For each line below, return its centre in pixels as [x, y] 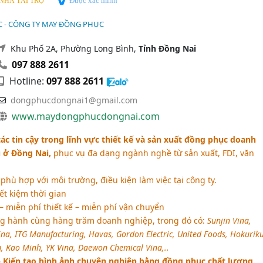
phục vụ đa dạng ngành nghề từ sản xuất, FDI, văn [154, 153]
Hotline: [26, 81]
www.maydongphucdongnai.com [85, 117]
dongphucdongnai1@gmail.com [74, 100]
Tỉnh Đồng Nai [167, 49]
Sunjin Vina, [229, 221]
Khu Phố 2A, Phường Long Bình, [74, 49]
